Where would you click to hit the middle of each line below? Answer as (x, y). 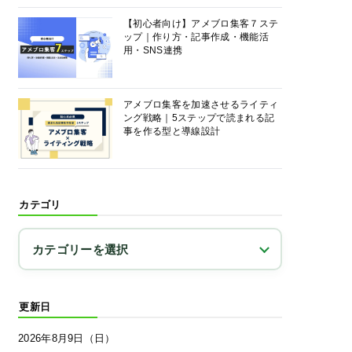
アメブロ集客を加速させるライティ (201, 104)
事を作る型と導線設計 (172, 131)
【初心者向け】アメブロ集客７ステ (201, 24)
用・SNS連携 (153, 51)
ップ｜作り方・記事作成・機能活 (196, 37)
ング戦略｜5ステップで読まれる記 (199, 117)
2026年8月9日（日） (67, 339)
